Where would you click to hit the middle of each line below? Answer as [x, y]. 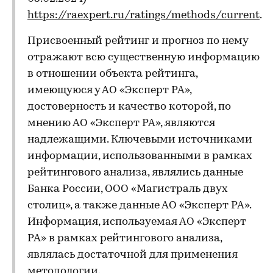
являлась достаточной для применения [133, 255]
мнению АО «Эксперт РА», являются [121, 123]
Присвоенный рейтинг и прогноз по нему [138, 41]
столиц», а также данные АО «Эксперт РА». [139, 206]
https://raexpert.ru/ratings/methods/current [144, 16]
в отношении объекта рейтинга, [112, 74]
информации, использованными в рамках [140, 156]
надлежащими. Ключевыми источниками [140, 140]
